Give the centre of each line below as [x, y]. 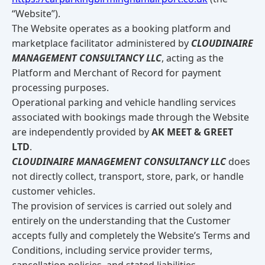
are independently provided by [82, 132]
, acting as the [193, 58]
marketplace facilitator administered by [101, 43]
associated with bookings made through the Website [130, 117]
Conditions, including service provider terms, [112, 250]
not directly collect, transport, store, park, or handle [128, 176]
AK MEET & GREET [192, 132]
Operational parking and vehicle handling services [124, 102]
